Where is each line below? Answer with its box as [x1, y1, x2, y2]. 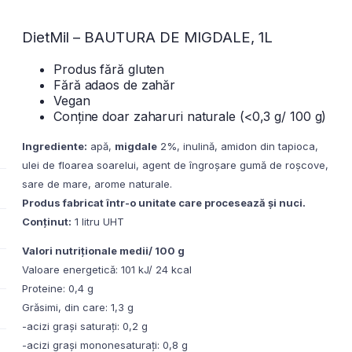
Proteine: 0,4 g [22, 281, 93, 295]
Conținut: [22, 214, 71, 228]
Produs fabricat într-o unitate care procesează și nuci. [22, 196, 306, 209]
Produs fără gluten [53, 60, 165, 77]
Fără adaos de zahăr [53, 76, 176, 93]
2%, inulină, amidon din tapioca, [157, 139, 318, 152]
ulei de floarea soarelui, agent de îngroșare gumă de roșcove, [22, 158, 328, 171]
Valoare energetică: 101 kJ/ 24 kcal [22, 262, 192, 276]
